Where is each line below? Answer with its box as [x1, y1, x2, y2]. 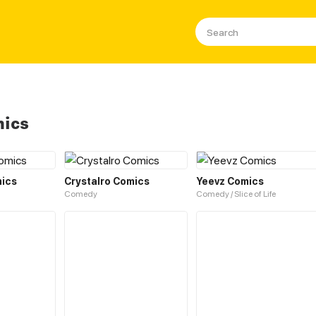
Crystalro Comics [64, 175, 150, 187]
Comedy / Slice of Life [196, 188, 276, 199]
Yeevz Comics [196, 175, 264, 187]
